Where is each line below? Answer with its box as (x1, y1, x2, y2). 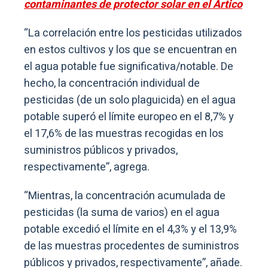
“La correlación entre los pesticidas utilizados (24, 25, 242, 42)
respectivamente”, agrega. (24, 159, 150, 176)
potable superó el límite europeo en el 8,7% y (24, 109, 234, 126)
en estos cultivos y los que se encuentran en (24, 42, 237, 59)
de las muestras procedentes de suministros (24, 238, 239, 255)
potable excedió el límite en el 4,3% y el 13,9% (24, 221, 237, 238)
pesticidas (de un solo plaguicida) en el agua (24, 92, 236, 109)
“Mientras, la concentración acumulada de (24, 188, 226, 205)
